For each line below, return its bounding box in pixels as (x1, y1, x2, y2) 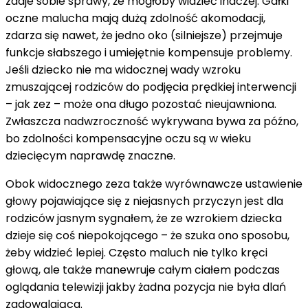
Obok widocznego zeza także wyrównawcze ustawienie (5, 175, 302, 192)
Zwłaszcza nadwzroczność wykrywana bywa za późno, (5, 113, 298, 129)
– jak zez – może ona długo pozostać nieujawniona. (5, 96, 276, 112)
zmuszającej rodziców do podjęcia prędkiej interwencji (5, 78, 296, 95)
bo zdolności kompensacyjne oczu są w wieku (5, 130, 251, 146)
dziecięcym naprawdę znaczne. (5, 147, 175, 164)
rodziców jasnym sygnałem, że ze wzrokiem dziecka (5, 210, 282, 226)
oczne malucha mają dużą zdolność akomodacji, (5, 10, 265, 26)
